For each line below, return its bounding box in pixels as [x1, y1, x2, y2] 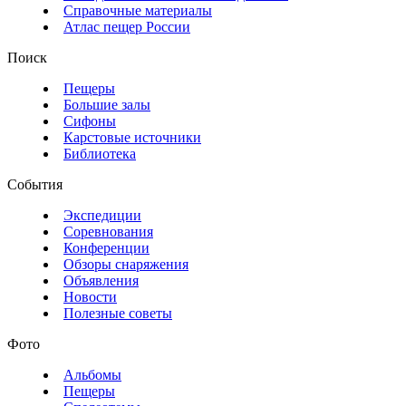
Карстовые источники [63, 130, 201, 146]
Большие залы [63, 97, 150, 113]
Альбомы [63, 367, 121, 383]
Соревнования [63, 224, 153, 240]
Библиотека [63, 146, 136, 162]
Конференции [63, 240, 150, 256]
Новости [63, 289, 117, 305]
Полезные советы [63, 305, 172, 322]
